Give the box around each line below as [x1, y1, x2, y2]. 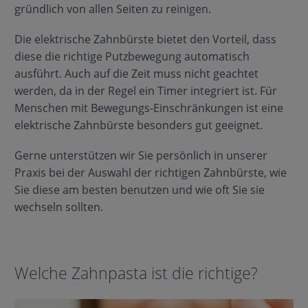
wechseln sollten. [14, 199, 103, 215]
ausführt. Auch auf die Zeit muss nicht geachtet [14, 66, 258, 82]
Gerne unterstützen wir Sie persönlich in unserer [14, 148, 267, 164]
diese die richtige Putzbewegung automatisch [14, 49, 250, 65]
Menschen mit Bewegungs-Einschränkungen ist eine [14, 100, 283, 116]
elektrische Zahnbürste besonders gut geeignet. [14, 118, 263, 133]
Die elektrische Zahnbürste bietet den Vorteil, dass [14, 32, 276, 47]
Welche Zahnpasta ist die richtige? [14, 262, 258, 285]
